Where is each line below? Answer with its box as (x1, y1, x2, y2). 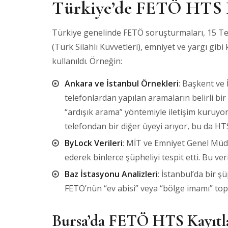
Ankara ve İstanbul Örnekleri (65, 78, 179, 89)
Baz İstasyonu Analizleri (65, 168, 158, 180)
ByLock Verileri (65, 137, 123, 149)
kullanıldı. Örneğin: (52, 55, 122, 67)
